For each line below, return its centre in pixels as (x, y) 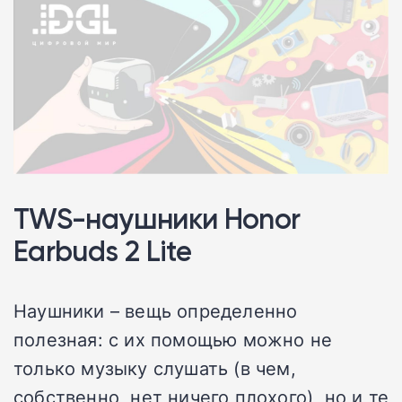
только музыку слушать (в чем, (155, 367)
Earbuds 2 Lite (103, 250)
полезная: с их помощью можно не (173, 339)
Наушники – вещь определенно (156, 310)
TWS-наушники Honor (157, 218)
